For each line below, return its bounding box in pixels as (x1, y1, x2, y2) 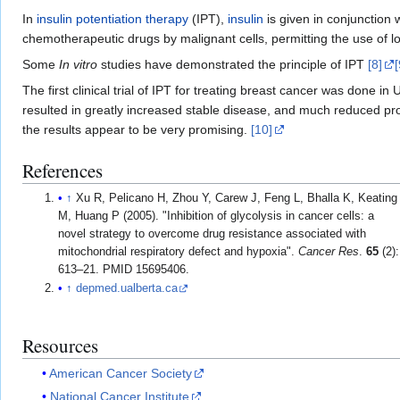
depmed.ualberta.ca (76, 281, 179, 295)
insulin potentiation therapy (37, 12, 188, 27)
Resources (22, 332, 98, 358)
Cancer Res (298, 245, 360, 258)
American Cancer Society (49, 365, 193, 380)
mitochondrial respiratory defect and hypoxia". (58, 245, 299, 258)
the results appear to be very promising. (22, 122, 251, 137)
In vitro (59, 57, 97, 72)
